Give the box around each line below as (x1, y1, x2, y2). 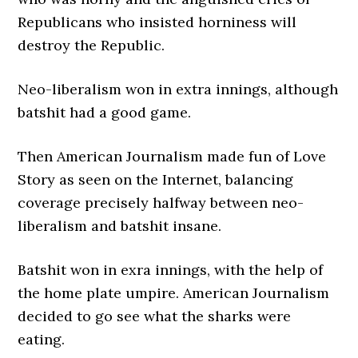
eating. (18, 330, 66, 348)
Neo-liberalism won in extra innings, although (18, 80, 339, 98)
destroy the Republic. (18, 36, 165, 54)
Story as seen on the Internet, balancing (18, 170, 294, 189)
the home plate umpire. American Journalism (18, 284, 330, 302)
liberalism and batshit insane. (18, 217, 222, 235)
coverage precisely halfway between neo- (18, 193, 304, 212)
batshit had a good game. (18, 103, 192, 121)
